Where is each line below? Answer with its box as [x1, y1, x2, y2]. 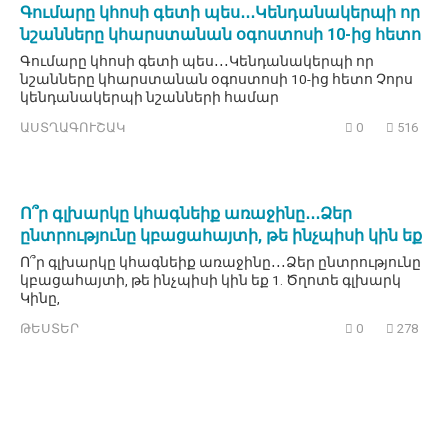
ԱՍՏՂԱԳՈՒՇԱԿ [20, 119, 126, 135]
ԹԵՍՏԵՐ [20, 320, 79, 336]
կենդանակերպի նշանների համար [20, 88, 279, 105]
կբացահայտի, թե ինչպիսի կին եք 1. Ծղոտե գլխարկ [20, 271, 401, 288]
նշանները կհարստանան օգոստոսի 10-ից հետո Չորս [20, 70, 413, 87]
